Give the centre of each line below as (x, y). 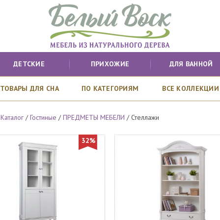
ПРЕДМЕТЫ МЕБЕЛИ (94, 117)
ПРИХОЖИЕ (110, 64)
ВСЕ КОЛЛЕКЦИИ (191, 88)
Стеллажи (145, 117)
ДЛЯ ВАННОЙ (191, 64)
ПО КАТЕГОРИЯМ (110, 88)
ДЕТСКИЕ (29, 64)
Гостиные (43, 117)
